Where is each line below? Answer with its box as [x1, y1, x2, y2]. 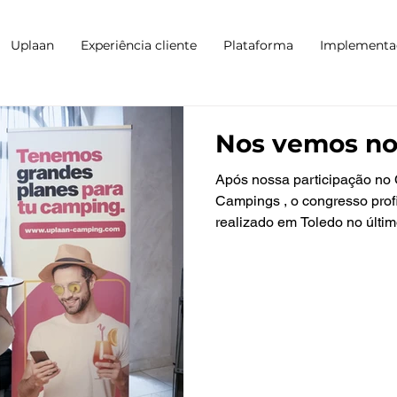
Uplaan [11, 37, 54, 53]
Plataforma [223, 37, 293, 53]
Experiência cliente [81, 37, 197, 53]
